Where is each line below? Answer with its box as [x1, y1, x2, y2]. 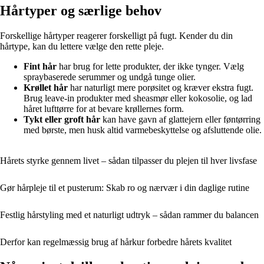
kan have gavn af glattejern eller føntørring [100, 114, 260, 124]
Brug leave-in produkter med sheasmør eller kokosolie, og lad [24, 93, 252, 103]
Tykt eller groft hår [24, 114, 100, 124]
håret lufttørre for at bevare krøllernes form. [24, 103, 184, 114]
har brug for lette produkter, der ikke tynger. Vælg [57, 61, 244, 71]
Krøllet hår [24, 82, 68, 93]
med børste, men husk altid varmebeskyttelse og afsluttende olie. [24, 124, 262, 135]
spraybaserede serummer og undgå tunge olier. [24, 71, 196, 82]
